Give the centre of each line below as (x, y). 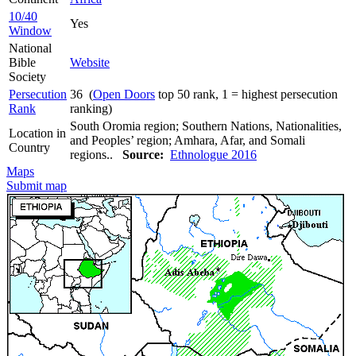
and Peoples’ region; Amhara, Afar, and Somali (188, 140)
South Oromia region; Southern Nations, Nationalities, (206, 126)
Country (29, 147)
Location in (37, 133)
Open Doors (124, 94)
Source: (143, 154)
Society (27, 76)
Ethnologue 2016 (213, 154)
